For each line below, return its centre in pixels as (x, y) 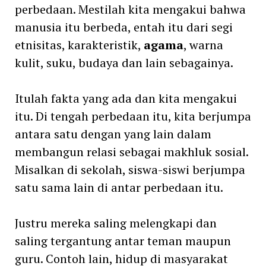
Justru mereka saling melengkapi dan (115, 223)
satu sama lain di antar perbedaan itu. (119, 187)
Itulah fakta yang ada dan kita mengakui (126, 98)
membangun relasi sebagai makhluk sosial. (131, 151)
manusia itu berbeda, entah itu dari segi (123, 27)
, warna (203, 45)
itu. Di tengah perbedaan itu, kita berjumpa (133, 116)
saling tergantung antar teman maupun (123, 240)
